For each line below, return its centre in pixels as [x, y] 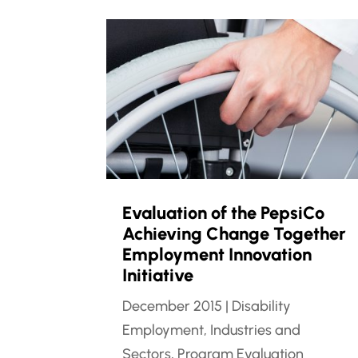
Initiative [158, 276]
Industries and [256, 330]
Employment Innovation [217, 255]
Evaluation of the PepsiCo [224, 213]
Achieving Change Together [235, 234]
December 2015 [173, 306]
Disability [262, 306]
